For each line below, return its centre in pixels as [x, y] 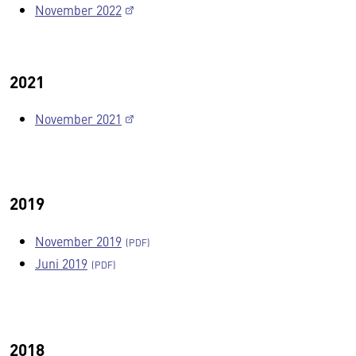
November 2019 [78, 241]
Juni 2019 [61, 263]
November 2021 [78, 118]
